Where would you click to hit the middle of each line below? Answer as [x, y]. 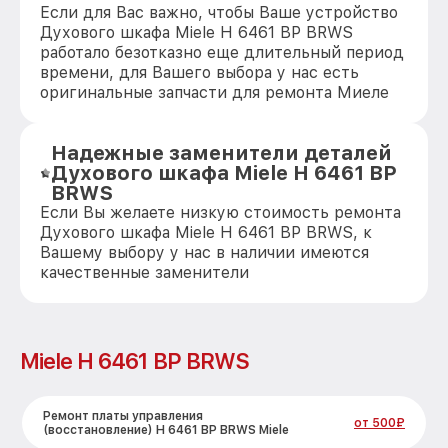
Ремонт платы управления [123, 416]
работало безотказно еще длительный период [222, 52]
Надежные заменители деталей [222, 153]
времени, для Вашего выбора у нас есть [199, 72]
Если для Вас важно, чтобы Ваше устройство [219, 12]
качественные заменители [144, 272]
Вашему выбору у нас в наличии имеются [204, 252]
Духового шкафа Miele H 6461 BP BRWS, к [206, 232]
